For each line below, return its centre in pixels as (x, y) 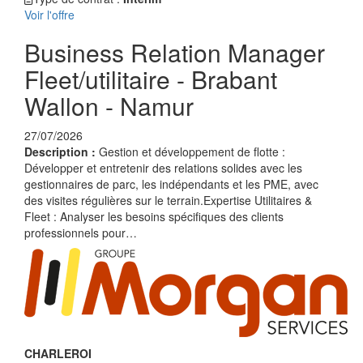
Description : (62, 152)
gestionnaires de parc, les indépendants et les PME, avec (171, 184)
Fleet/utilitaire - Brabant (151, 79)
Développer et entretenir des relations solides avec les (163, 168)
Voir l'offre (49, 15)
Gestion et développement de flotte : (192, 152)
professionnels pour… (81, 233)
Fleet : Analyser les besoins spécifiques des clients (154, 216)
